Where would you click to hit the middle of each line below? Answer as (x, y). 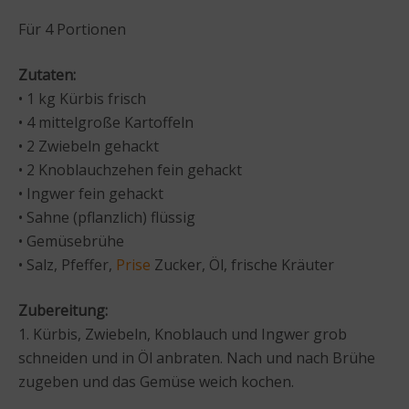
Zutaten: (47, 74)
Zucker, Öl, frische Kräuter (242, 264)
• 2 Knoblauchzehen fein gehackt (130, 169)
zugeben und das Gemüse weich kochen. (156, 381)
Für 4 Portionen (72, 29)
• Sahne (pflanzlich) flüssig (107, 217)
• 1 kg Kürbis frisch (82, 98)
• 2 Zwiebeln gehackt (89, 146)
